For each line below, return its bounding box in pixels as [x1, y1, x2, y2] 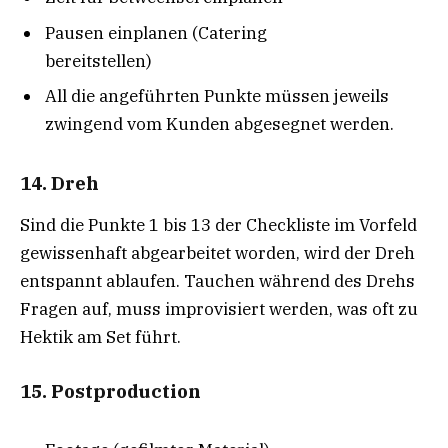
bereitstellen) [45, 49, 152, 72]
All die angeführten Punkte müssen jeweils [45, 85, 389, 108]
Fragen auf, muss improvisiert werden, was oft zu [20, 298, 418, 321]
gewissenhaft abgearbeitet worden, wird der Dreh [20, 242, 415, 265]
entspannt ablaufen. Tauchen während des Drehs [20, 270, 415, 293]
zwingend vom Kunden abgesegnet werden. [45, 113, 394, 136]
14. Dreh [20, 170, 103, 195]
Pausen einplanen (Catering [45, 21, 267, 44]
